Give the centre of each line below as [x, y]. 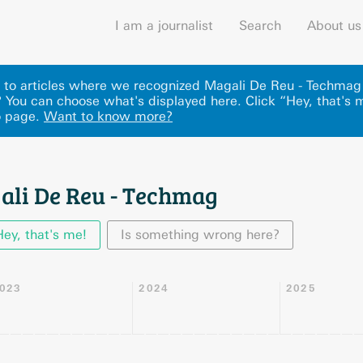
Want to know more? [108, 116]
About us [334, 26]
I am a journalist [164, 26]
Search [260, 26]
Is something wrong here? [200, 235]
